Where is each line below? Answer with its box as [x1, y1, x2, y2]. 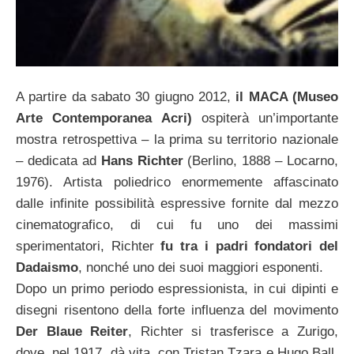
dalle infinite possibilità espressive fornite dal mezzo [16, 196, 338, 212]
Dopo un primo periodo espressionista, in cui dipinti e [16, 281, 338, 297]
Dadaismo [16, 260, 78, 276]
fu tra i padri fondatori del [160, 239, 339, 254]
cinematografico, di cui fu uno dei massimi [16, 217, 338, 233]
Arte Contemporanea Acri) [16, 111, 192, 126]
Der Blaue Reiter [16, 324, 129, 340]
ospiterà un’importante [191, 111, 338, 126]
